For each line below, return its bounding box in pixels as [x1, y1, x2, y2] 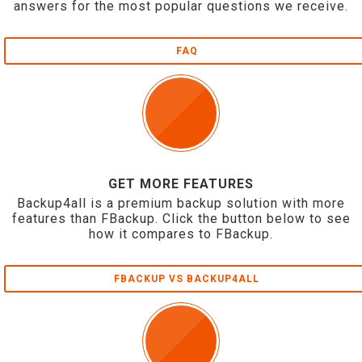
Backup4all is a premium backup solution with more [17, 196, 345, 211]
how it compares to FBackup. [89, 226, 273, 242]
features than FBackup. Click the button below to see [11, 211, 351, 226]
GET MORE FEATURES [108, 176, 254, 192]
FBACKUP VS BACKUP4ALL [114, 273, 259, 284]
